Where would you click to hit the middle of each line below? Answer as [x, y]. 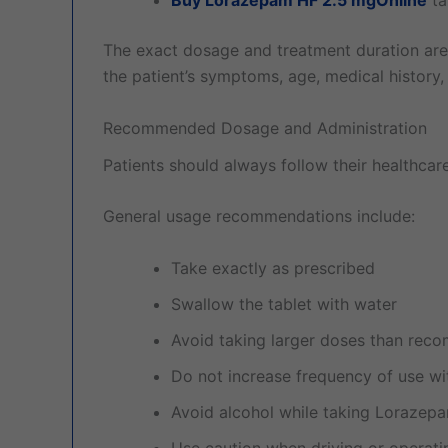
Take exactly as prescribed [273, 267]
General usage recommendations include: [259, 216]
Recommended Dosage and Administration [265, 127]
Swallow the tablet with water [284, 303]
